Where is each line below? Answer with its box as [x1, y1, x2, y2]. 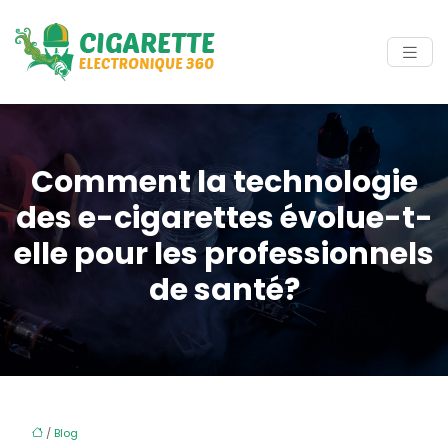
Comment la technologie [30, 161, 418, 203]
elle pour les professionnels [14, 233, 434, 275]
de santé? [148, 269, 300, 311]
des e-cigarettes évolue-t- [15, 197, 433, 239]
